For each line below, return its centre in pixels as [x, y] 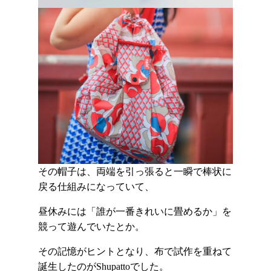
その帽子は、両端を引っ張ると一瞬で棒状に [135, 172]
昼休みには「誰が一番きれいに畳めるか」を [135, 212]
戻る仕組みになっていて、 [96, 187]
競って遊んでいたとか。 [91, 227]
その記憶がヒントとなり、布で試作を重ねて [135, 252]
